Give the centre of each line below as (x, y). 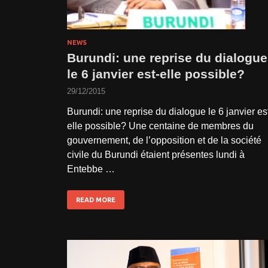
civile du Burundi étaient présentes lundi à (156, 155)
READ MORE (96, 200)
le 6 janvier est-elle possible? (156, 74)
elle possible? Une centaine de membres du (160, 126)
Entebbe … (91, 169)
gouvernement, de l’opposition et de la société (164, 141)
